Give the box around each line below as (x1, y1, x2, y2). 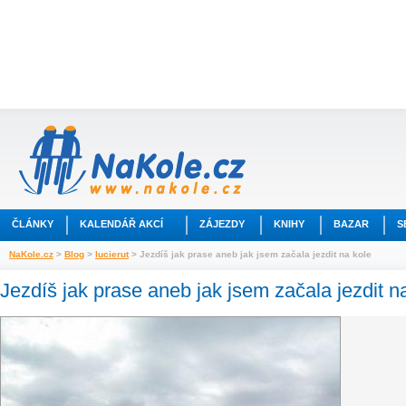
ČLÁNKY (12, 218, 53, 229)
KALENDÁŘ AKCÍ (80, 218, 163, 229)
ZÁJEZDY (199, 218, 245, 229)
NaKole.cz (9, 249, 53, 259)
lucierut (95, 249, 129, 259)
